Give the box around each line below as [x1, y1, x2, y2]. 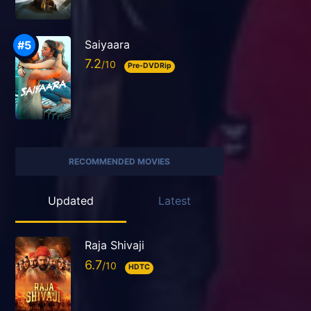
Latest [158, 194, 192, 208]
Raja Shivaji [85, 238, 144, 253]
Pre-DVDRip [127, 61, 171, 71]
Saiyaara [85, 37, 130, 51]
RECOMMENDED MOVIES [69, 155, 170, 167]
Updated [47, 194, 94, 208]
